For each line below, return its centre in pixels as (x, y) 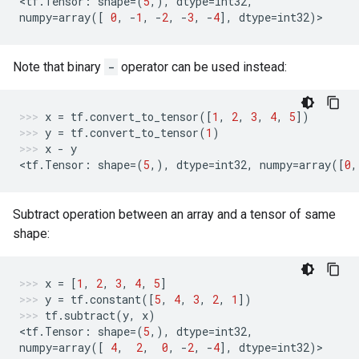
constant (115, 299)
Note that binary (58, 67)
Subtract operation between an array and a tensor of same (174, 214)
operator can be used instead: (202, 67)
